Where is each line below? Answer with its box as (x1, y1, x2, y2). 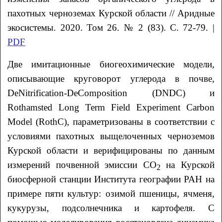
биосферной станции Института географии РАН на (7, 173, 215, 184)
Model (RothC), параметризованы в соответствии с (7, 116, 215, 127)
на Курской (160, 159, 215, 170)
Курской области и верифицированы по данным (7, 145, 215, 156)
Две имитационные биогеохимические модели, (7, 58, 215, 69)
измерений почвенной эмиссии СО (7, 159, 157, 170)
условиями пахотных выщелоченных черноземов (7, 130, 215, 141)
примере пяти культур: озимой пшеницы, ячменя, (7, 188, 215, 199)
